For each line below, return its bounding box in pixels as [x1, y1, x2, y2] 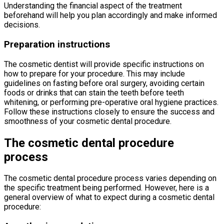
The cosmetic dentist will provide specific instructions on [4, 59, 204, 69]
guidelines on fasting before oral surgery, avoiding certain [4, 78, 204, 88]
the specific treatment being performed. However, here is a [4, 183, 209, 193]
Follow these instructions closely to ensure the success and [4, 106, 214, 116]
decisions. [4, 20, 40, 30]
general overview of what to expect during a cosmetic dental [4, 192, 214, 202]
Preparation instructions [4, 38, 110, 50]
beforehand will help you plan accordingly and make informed [4, 10, 217, 20]
